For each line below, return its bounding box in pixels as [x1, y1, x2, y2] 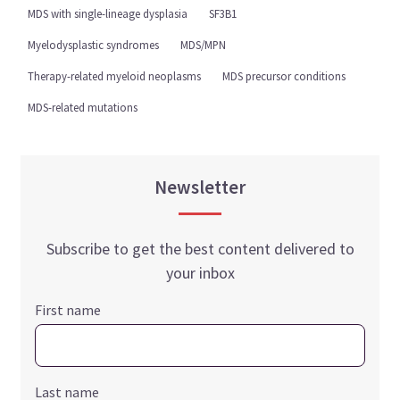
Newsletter [154, 175, 246, 199]
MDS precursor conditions [222, 68, 346, 83]
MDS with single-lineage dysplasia [28, 5, 188, 21]
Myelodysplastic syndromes [28, 37, 160, 52]
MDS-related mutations [28, 99, 138, 114]
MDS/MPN [180, 37, 227, 52]
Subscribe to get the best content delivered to [46, 237, 354, 259]
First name [35, 300, 102, 319]
